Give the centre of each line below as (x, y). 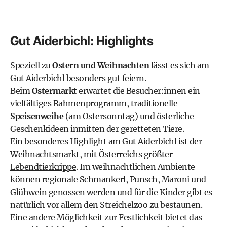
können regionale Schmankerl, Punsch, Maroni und (108, 179)
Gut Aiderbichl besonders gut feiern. (78, 78)
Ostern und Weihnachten (101, 65)
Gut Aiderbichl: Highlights (82, 41)
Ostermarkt (54, 91)
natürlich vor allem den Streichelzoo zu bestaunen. (106, 205)
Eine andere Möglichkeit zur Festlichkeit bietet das (106, 217)
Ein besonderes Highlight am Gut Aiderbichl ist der (106, 141)
